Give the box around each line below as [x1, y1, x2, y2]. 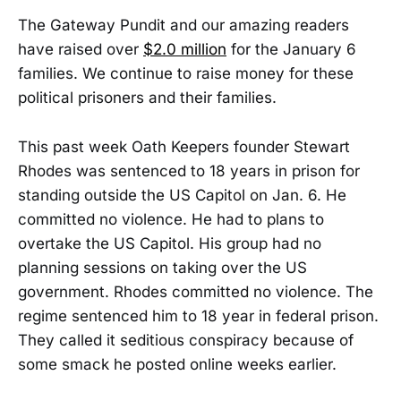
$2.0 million [143, 40, 226, 59]
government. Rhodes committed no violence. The [18, 282, 373, 301]
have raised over [18, 40, 143, 59]
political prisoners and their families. [18, 89, 277, 107]
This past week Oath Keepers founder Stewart [18, 137, 350, 156]
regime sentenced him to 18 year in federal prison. [18, 306, 379, 325]
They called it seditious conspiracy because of [18, 330, 354, 349]
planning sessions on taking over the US [18, 258, 307, 277]
